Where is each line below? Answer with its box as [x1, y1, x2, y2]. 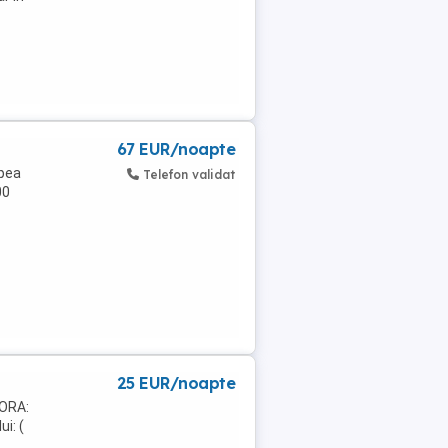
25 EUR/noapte [116, 373, 235, 393]
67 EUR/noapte [116, 139, 235, 159]
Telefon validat [143, 167, 235, 182]
